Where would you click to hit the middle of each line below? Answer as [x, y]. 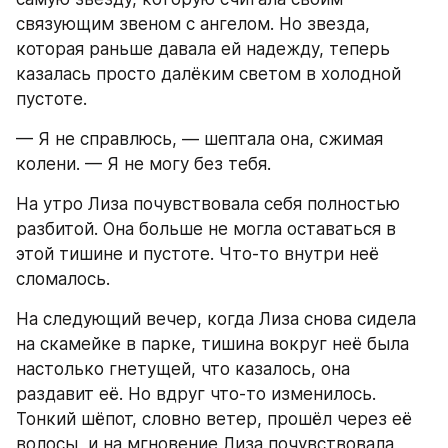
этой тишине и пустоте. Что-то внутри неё [197, 253]
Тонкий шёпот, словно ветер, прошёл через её [214, 418]
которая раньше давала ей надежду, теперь [203, 48]
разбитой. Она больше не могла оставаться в [206, 228]
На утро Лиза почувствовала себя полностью [208, 203]
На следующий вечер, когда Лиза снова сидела [216, 318]
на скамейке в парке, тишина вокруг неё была [212, 343]
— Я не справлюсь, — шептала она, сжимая [199, 138]
